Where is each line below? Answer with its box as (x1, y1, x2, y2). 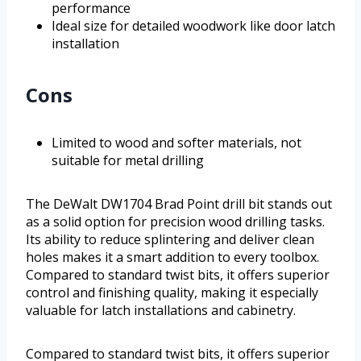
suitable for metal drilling (52, 151, 204, 170)
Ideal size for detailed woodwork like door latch (52, 17, 335, 35)
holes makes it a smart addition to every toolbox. (26, 248, 319, 267)
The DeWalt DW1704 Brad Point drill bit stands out (26, 195, 332, 214)
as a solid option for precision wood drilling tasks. (26, 213, 325, 231)
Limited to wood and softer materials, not (52, 134, 301, 152)
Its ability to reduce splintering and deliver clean (26, 230, 314, 249)
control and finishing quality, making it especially (26, 284, 318, 302)
